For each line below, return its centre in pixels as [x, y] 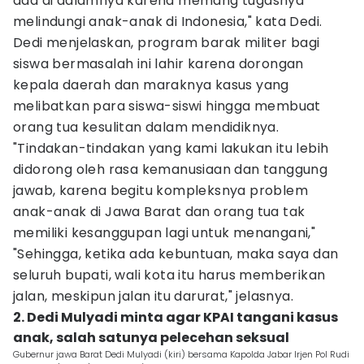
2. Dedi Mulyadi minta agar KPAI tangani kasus [175, 317]
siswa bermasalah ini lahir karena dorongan [158, 64]
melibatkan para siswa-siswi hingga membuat [167, 106]
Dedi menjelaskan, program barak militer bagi [167, 43]
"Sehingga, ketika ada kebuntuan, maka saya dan [176, 254]
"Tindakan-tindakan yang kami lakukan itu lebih [171, 148]
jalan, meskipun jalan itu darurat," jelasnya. [153, 296]
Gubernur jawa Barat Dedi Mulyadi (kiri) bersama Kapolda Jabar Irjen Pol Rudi [181, 354]
